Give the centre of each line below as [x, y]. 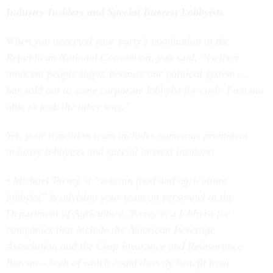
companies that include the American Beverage [111, 230]
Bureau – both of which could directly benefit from [118, 263]
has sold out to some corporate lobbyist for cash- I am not [135, 90]
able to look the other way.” [68, 107]
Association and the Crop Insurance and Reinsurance [124, 246]
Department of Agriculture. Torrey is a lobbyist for [118, 213]
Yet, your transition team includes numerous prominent [127, 135]
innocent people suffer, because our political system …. [128, 74]
